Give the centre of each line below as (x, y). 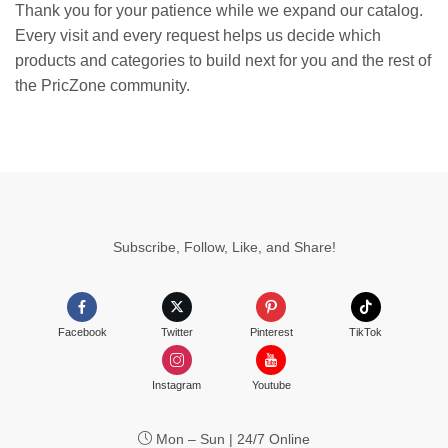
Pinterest (271, 331)
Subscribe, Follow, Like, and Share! (224, 246)
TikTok (366, 331)
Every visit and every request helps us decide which (198, 35)
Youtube (271, 384)
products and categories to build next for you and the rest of (223, 60)
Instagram (177, 384)
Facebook (82, 331)
